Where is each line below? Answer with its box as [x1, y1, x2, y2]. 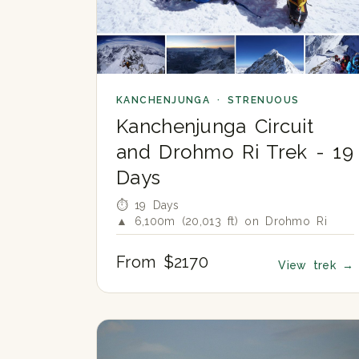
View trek [278, 259, 343, 272]
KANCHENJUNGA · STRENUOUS [116, 94, 300, 106]
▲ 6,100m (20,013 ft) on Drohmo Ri [116, 214, 327, 228]
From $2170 [116, 252, 208, 272]
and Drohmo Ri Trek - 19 [116, 139, 353, 163]
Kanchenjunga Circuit [116, 114, 314, 138]
